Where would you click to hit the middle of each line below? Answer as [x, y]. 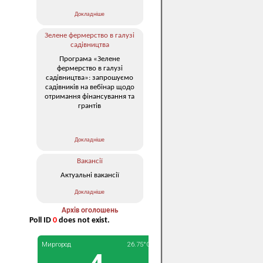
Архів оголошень [90, 210]
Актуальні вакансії [90, 175]
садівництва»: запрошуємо [90, 77]
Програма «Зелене [90, 59]
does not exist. [83, 220]
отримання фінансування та [90, 96]
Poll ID [41, 220]
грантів [90, 106]
